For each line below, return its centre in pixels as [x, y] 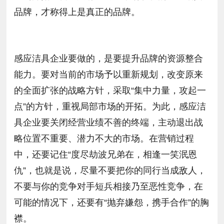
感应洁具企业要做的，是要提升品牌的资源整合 [109, 59]
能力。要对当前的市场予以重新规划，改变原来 [109, 75]
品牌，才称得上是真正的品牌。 [77, 12]
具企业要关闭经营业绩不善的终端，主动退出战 [109, 123]
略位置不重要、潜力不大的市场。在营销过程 [104, 139]
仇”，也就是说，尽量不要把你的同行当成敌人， [110, 171]
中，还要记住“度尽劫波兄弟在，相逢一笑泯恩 [106, 155]
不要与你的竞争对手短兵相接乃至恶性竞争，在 [109, 187]
